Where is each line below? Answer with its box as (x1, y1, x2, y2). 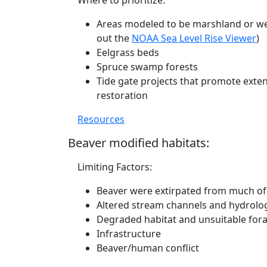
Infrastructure (97, 227, 161, 240)
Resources (77, 113, 125, 126)
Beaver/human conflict (97, 241, 199, 254)
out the (97, 32, 132, 45)
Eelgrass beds (97, 46, 159, 59)
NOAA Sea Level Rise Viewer (132, 32, 256, 45)
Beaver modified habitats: (68, 135, 209, 151)
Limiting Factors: (77, 160, 152, 173)
